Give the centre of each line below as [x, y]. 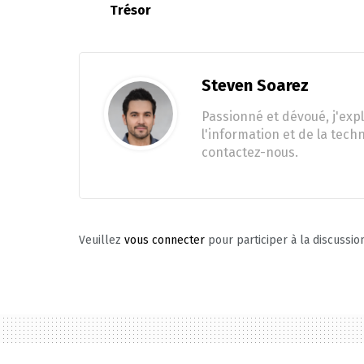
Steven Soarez [255, 85]
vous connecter [165, 240]
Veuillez [102, 240]
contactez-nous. [250, 152]
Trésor [130, 10]
